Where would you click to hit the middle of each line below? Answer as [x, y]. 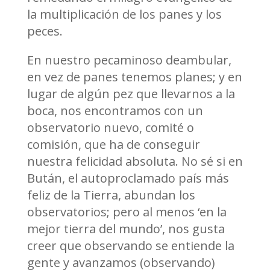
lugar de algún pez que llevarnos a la [131, 94]
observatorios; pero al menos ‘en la [127, 212]
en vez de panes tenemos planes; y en [134, 77]
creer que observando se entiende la [130, 246]
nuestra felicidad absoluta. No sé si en [135, 162]
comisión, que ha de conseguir [113, 145]
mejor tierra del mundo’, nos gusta [126, 229]
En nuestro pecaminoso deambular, [129, 60]
